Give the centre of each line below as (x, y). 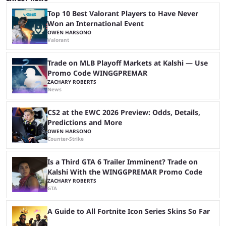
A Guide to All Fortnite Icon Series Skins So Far (129, 211)
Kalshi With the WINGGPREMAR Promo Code (125, 172)
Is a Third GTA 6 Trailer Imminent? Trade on (123, 161)
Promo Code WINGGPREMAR (97, 73)
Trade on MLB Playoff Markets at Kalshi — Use (128, 63)
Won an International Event (96, 23)
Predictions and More (85, 122)
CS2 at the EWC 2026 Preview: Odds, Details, (124, 112)
